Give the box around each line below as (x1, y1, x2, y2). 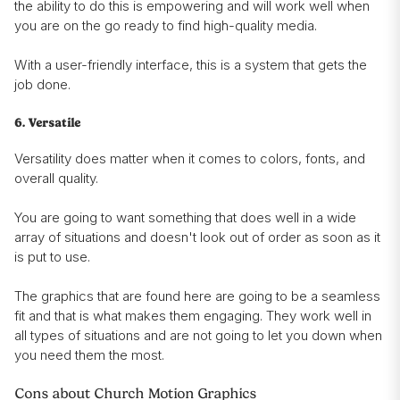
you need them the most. (14, 346, 168, 364)
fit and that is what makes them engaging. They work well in (14, 307, 371, 325)
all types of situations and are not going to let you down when (14, 327, 382, 345)
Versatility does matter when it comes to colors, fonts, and (14, 150, 365, 168)
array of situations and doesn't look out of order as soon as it (14, 229, 380, 246)
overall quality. (14, 170, 98, 187)
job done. (14, 76, 71, 94)
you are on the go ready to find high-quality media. (14, 17, 324, 35)
